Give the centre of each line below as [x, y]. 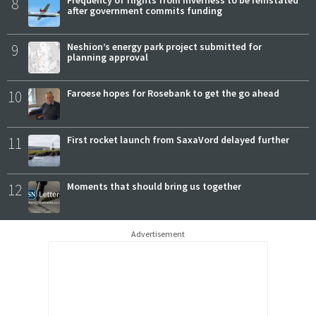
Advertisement [158, 234]
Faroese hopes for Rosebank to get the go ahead [173, 93]
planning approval [108, 57]
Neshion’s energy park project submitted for [164, 47]
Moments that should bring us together [154, 187]
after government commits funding [145, 11]
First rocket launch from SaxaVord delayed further [178, 140]
